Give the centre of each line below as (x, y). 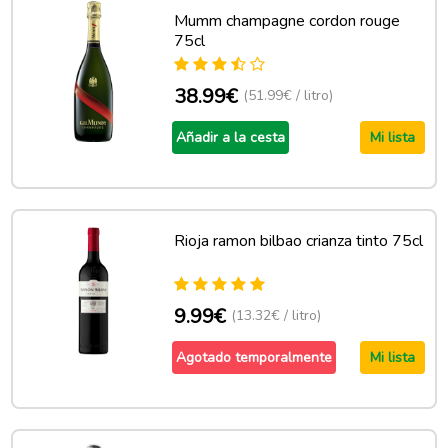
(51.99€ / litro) (287, 95)
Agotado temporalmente (253, 357)
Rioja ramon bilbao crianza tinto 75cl (298, 241)
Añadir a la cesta (230, 137)
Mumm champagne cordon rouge (286, 21)
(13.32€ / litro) (275, 315)
